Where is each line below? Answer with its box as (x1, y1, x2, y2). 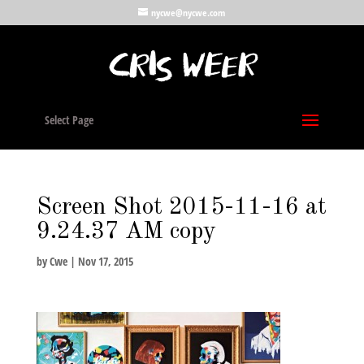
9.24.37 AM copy (36, 219, 216, 244)
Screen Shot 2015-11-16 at (36, 195, 327, 219)
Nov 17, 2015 (77, 253, 133, 269)
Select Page (44, 112, 93, 128)
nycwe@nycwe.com (151, 6, 226, 19)
